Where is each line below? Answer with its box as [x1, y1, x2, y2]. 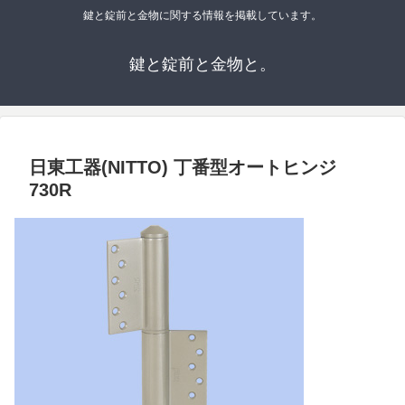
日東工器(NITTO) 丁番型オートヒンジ [29, 157, 336, 178]
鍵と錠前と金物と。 [129, 55, 276, 74]
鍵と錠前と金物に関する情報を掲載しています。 [83, 9, 322, 23]
